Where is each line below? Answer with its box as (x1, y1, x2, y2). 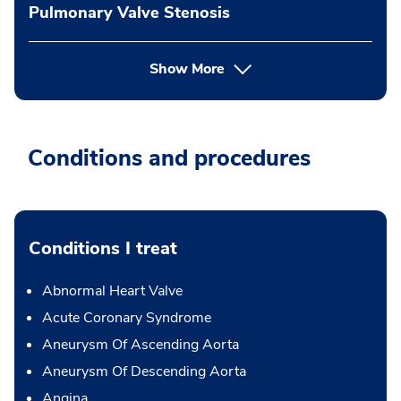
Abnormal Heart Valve (42, 281, 183, 302)
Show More (149, 59, 225, 80)
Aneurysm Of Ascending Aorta (42, 335, 239, 355)
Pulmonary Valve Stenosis (29, 2, 230, 24)
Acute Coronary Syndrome (42, 308, 211, 328)
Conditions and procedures (28, 143, 311, 175)
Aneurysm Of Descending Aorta (42, 362, 246, 382)
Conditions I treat (29, 236, 177, 261)
